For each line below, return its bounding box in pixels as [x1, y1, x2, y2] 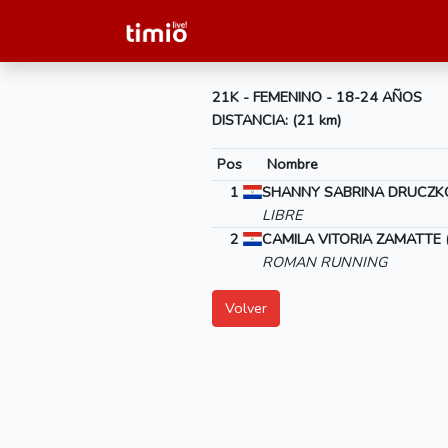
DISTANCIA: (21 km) [212, 110, 341, 130]
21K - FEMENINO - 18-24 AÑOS [212, 87, 422, 107]
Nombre [266, 154, 318, 174]
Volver [225, 298, 267, 318]
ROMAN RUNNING [262, 252, 387, 272]
